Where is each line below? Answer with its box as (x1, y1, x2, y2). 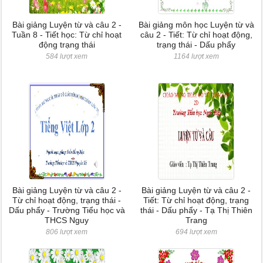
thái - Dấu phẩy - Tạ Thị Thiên (140, 205, 252, 215)
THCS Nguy (45, 215, 89, 225)
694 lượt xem (175, 228, 217, 236)
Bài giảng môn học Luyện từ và (138, 20, 254, 29)
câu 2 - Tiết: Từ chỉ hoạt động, (140, 30, 252, 39)
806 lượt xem (46, 228, 88, 236)
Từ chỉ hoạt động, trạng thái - (12, 195, 122, 205)
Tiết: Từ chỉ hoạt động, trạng (143, 195, 249, 205)
